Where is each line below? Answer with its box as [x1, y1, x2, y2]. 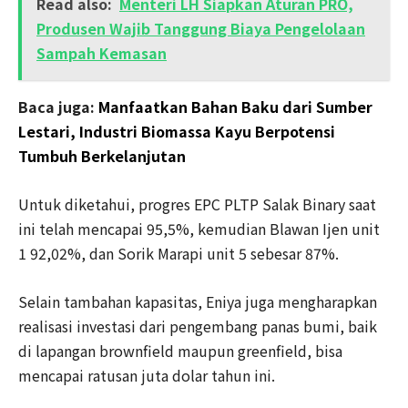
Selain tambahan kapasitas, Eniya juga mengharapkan [18, 291, 377, 312]
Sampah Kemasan [36, 42, 167, 64]
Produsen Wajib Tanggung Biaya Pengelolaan [36, 17, 365, 39]
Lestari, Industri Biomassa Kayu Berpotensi [18, 120, 335, 142]
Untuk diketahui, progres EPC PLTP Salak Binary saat [18, 193, 376, 215]
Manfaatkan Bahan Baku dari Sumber [98, 96, 372, 117]
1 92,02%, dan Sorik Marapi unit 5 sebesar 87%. [18, 242, 342, 264]
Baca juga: [18, 96, 98, 117]
